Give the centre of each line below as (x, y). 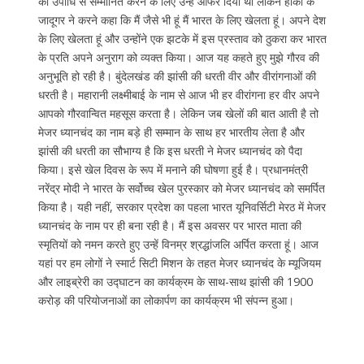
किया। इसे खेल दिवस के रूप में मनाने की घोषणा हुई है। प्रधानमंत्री (173, 170)
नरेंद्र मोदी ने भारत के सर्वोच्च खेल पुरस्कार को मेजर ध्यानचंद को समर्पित (181, 188)
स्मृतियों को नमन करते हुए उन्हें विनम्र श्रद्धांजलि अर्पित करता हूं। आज (178, 245)
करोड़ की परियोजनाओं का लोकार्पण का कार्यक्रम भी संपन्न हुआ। (166, 301)
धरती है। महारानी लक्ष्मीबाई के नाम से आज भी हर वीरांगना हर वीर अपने (178, 95)
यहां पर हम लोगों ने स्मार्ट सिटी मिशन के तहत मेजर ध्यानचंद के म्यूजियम (179, 263)
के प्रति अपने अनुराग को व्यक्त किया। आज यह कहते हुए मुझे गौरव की (178, 58)
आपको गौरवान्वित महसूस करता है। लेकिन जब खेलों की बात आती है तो (178, 114)
